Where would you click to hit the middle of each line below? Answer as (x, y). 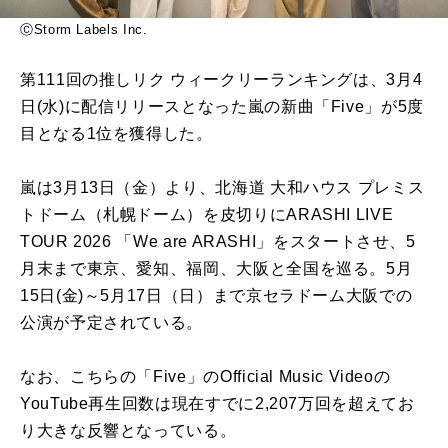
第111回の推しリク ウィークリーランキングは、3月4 (221, 80)
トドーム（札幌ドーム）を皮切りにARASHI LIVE (207, 215)
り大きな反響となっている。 (128, 431)
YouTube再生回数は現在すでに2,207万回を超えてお (217, 404)
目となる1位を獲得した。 (116, 134)
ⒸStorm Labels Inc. (84, 30)
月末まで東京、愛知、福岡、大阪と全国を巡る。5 (208, 269)
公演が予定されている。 (112, 323)
